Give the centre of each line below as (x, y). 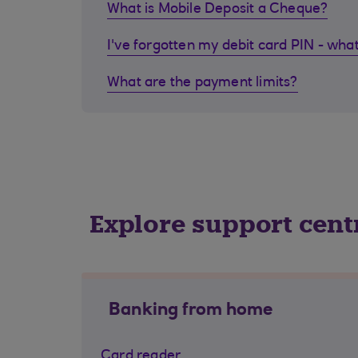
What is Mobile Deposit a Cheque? (218, 10)
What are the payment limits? (203, 83)
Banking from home (191, 311)
